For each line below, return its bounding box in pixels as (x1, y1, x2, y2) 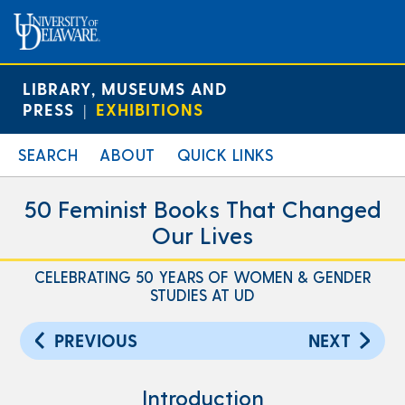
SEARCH (18, 145, 78, 164)
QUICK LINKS (176, 145, 273, 164)
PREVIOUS (54, 330, 138, 351)
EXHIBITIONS (96, 99, 203, 118)
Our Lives (152, 221, 253, 249)
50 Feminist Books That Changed (24, 194, 381, 222)
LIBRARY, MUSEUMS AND (23, 79, 227, 98)
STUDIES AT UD (150, 286, 255, 304)
